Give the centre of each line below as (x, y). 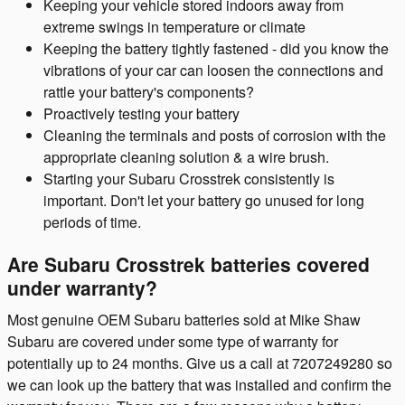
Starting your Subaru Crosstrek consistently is (189, 179)
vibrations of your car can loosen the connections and (213, 70)
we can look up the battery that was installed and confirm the (199, 384)
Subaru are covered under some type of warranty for (173, 341)
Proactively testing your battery (141, 113)
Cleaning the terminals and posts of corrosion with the (215, 135)
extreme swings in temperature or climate (174, 27)
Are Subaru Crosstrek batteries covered (188, 264)
